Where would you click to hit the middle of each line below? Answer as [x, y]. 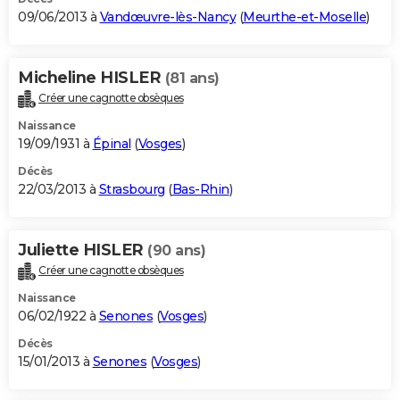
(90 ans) [176, 250]
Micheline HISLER [92, 77]
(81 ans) [192, 78]
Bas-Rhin [200, 189]
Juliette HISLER [83, 250]
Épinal [112, 143]
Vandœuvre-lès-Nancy [167, 17]
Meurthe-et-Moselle [304, 17]
